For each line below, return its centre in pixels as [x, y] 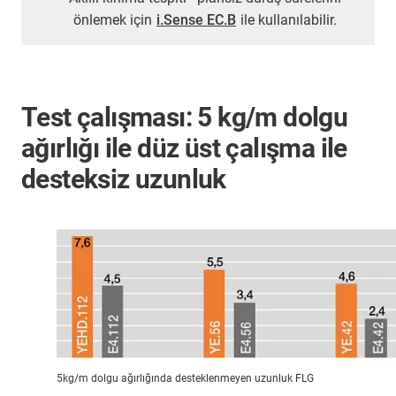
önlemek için [114, 20]
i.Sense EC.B [196, 20]
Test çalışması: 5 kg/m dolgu [185, 118]
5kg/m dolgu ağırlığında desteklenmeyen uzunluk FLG [185, 379]
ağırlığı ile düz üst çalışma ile [184, 148]
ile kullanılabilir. [287, 20]
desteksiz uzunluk [124, 179]
